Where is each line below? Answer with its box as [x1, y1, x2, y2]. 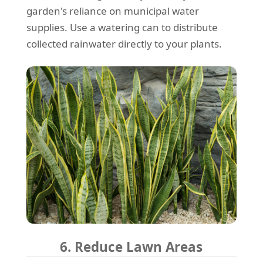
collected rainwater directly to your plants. [26, 36, 222, 50]
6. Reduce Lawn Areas [60, 238, 203, 257]
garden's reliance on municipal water [26, 4, 199, 18]
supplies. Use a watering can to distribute [26, 20, 218, 34]
